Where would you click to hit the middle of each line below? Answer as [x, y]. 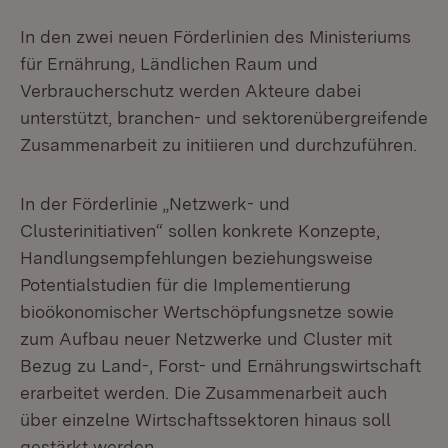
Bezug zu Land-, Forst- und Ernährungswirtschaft [220, 365]
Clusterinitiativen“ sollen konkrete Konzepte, [200, 230]
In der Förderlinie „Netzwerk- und [155, 203]
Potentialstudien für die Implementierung [185, 284]
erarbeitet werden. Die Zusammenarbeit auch [203, 392]
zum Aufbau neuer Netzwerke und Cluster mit [206, 338]
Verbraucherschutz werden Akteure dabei [190, 90]
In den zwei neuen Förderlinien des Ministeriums [215, 36]
